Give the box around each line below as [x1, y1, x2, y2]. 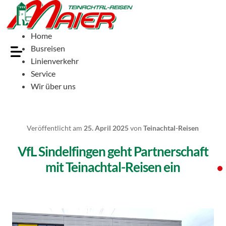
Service [31, 68, 56, 78]
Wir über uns [31, 81, 76, 91]
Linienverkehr [31, 55, 79, 66]
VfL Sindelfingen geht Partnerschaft [17, 143, 208, 160]
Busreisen [31, 43, 66, 53]
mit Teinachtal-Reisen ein [45, 159, 181, 176]
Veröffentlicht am [27, 124, 84, 133]
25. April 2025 [84, 124, 129, 133]
